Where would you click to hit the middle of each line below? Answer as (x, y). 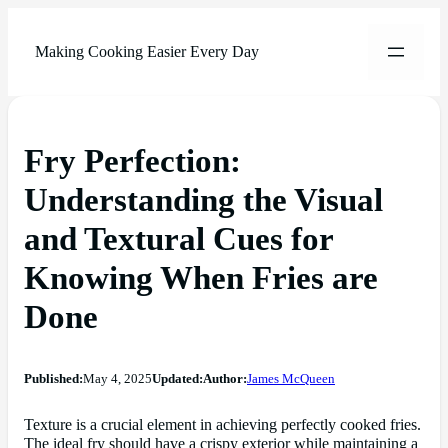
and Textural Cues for (178, 238)
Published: (53, 378)
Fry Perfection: (132, 160)
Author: (225, 378)
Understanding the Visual (203, 199)
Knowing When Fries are (201, 277)
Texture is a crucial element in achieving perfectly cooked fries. (222, 424)
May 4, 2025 (117, 378)
